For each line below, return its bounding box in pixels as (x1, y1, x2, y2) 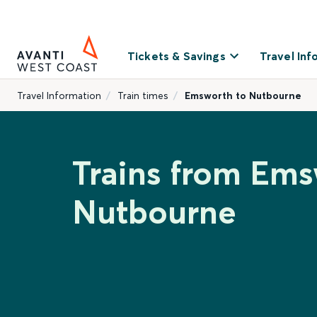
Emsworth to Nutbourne (185, 89, 301, 102)
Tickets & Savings (127, 49, 226, 63)
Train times (117, 89, 168, 102)
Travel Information (17, 89, 101, 102)
